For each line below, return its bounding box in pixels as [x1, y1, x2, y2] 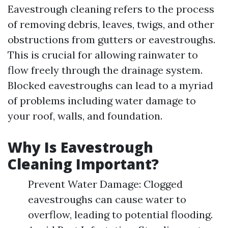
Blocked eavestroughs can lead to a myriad [8, 79, 213, 92]
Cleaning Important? [8, 154, 159, 174]
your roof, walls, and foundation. [8, 109, 162, 122]
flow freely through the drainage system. [8, 64, 203, 76]
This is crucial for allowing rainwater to [8, 48, 198, 61]
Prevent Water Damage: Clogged [28, 178, 183, 190]
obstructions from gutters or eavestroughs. [8, 33, 215, 46]
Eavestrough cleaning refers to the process [8, 3, 214, 15]
